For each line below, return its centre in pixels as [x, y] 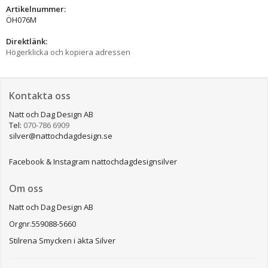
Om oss [26, 188]
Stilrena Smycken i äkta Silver [62, 240]
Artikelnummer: [36, 9]
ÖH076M [21, 19]
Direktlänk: [27, 41]
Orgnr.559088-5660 [42, 223]
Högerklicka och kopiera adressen [68, 52]
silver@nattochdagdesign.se [61, 135]
